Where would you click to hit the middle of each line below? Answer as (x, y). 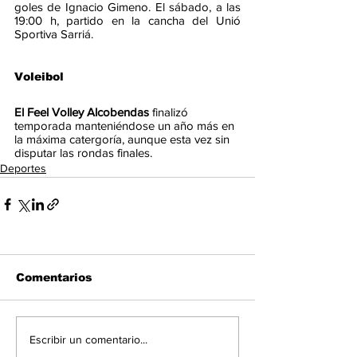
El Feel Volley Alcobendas (83, 112)
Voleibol (39, 77)
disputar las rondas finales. (83, 153)
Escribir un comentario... (88, 339)
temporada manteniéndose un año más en (126, 126)
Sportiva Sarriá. (54, 34)
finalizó (172, 112)
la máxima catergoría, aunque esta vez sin (124, 139)
